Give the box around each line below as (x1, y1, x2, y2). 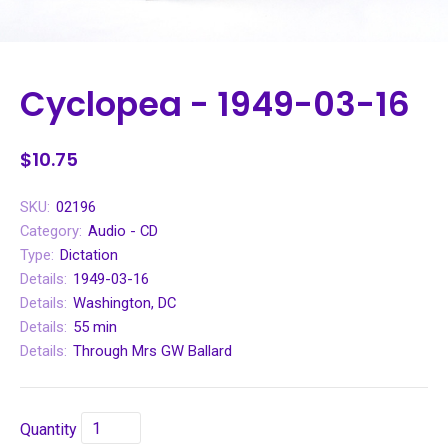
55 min (73, 318, 117, 337)
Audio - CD (88, 222, 158, 241)
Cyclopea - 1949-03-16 (20, 81, 410, 129)
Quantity (20, 419, 77, 439)
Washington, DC (73, 294, 176, 313)
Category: (20, 222, 82, 241)
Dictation (60, 246, 118, 265)
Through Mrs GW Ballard (73, 342, 232, 361)
